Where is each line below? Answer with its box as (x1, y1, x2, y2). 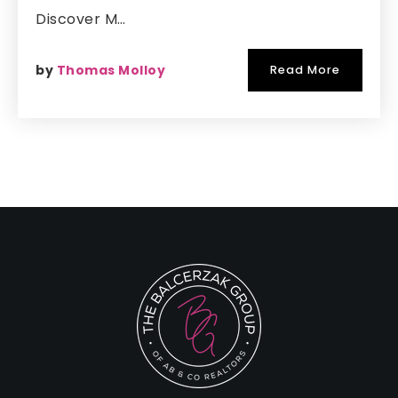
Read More (270, 62, 340, 77)
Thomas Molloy (56, 61, 165, 79)
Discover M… (36, 9, 126, 29)
